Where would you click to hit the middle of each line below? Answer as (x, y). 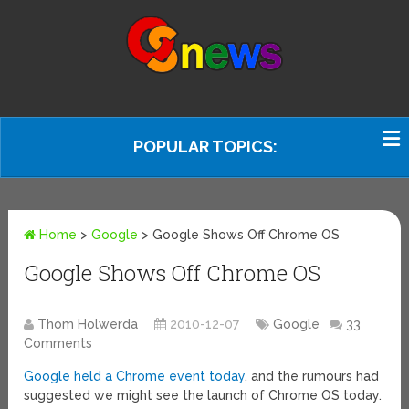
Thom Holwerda (88, 325)
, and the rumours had (312, 377)
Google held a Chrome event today (135, 377)
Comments (58, 344)
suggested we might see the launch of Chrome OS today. (203, 396)
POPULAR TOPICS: (205, 147)
